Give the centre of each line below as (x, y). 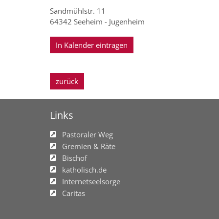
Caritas (74, 193)
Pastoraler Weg (88, 134)
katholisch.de (84, 169)
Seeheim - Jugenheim (109, 21)
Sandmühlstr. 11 (78, 11)
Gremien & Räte (89, 146)
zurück (67, 81)
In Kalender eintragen (92, 45)
